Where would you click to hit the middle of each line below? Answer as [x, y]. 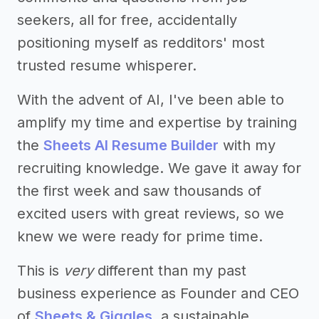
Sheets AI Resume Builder [131, 146]
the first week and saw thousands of [139, 191]
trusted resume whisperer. [107, 66]
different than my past [170, 271]
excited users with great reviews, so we [151, 214]
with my [247, 146]
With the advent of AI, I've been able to [151, 100]
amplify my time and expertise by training [157, 123]
